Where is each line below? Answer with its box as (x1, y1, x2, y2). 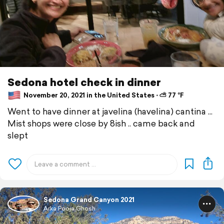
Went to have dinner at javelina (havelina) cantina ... (7, 104, 212, 117)
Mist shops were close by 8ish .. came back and (7, 116, 195, 129)
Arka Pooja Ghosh (43, 203, 95, 212)
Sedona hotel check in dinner (7, 74, 161, 89)
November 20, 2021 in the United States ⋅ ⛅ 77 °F (22, 90, 184, 100)
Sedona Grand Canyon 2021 (43, 194, 134, 204)
